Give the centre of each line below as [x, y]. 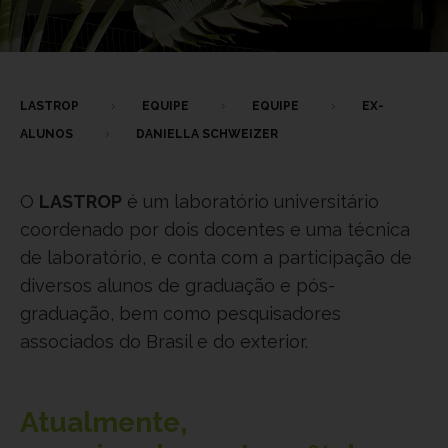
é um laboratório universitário [250, 201]
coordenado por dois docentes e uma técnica [215, 229]
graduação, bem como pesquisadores [180, 313]
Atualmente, [103, 422]
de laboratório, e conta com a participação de [216, 257]
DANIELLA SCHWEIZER [207, 134]
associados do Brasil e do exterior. [164, 341]
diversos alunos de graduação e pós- [177, 285]
